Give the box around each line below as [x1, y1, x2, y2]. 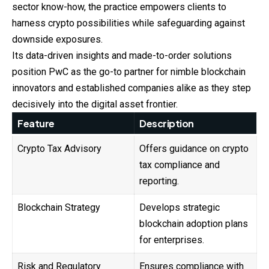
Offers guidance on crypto [139, 143, 249, 155]
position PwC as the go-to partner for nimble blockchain [12, 66, 246, 78]
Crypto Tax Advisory [17, 143, 101, 155]
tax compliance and [139, 159, 220, 171]
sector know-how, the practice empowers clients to [12, 1, 226, 13]
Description [139, 117, 194, 130]
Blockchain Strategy [17, 202, 100, 214]
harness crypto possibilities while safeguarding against [12, 17, 245, 29]
